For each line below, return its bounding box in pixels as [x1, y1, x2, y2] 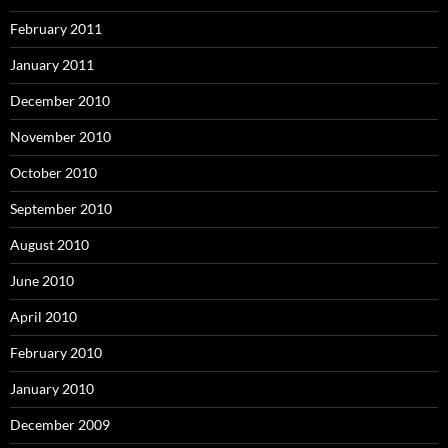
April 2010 [10, 308, 77, 326]
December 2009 [10, 416, 110, 434]
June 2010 [10, 272, 74, 290]
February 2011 [10, 20, 102, 38]
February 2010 [10, 344, 102, 362]
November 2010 [10, 128, 111, 146]
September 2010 [10, 200, 112, 218]
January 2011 [10, 56, 94, 74]
